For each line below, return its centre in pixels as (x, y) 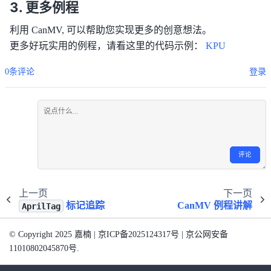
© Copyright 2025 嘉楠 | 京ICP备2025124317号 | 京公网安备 (119, 235)
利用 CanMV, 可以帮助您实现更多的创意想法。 (111, 30)
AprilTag (41, 206)
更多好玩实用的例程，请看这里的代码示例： (108, 45)
